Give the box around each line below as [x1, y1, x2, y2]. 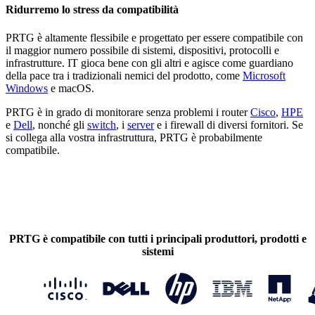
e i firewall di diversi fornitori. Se [154, 118, 303, 131]
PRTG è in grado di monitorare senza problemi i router [6, 105, 250, 118]
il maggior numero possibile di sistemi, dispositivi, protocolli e [6, 44, 279, 56]
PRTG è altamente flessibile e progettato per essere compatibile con [6, 31, 303, 44]
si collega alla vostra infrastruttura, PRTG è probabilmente [6, 131, 262, 143]
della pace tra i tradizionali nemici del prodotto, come [6, 69, 243, 82]
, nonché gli [32, 118, 87, 131]
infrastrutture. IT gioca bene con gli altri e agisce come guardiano [6, 56, 293, 69]
